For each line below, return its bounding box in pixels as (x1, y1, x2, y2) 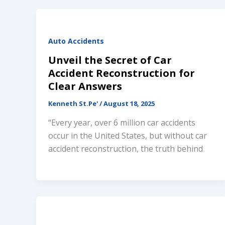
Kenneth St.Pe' (48, 99, 99, 108)
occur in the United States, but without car (48, 130, 207, 141)
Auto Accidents (48, 36, 104, 46)
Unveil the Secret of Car (48, 53, 172, 67)
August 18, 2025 (103, 99, 155, 108)
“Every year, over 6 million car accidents (48, 117, 195, 128)
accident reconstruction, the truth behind (48, 143, 203, 154)
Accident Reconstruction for (48, 66, 195, 80)
